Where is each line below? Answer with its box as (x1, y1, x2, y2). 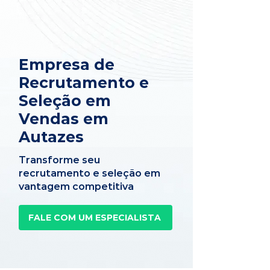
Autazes (19, 128, 84, 146)
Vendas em (19, 110, 108, 128)
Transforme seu (19, 154, 100, 166)
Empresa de (19, 55, 115, 74)
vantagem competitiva (19, 181, 134, 192)
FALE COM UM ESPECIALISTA (28, 212, 161, 223)
